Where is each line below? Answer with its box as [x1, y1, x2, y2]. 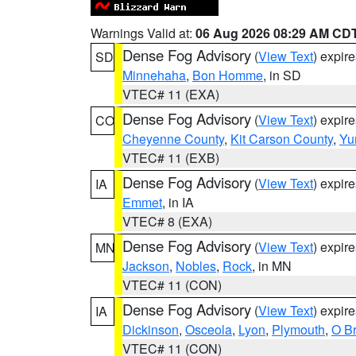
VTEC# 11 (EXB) [122, 149, 219, 167]
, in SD [263, 66, 301, 84]
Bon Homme [192, 66, 263, 84]
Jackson [122, 257, 169, 275]
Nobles [176, 257, 216, 275]
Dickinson [122, 320, 179, 339]
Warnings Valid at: [91, 24, 195, 42]
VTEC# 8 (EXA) [122, 212, 212, 230]
